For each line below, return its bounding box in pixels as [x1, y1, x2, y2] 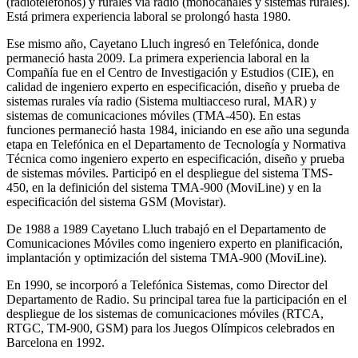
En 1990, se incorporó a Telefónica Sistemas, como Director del [6, 277, 328, 292]
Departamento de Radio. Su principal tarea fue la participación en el [6, 292, 347, 306]
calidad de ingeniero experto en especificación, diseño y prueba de [6, 79, 340, 93]
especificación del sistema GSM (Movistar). [6, 194, 226, 209]
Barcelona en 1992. [6, 335, 105, 349]
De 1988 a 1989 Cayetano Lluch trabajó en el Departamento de [6, 221, 326, 236]
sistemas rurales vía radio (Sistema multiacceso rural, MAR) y [6, 93, 316, 108]
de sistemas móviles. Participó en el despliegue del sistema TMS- [6, 165, 332, 180]
